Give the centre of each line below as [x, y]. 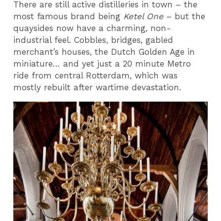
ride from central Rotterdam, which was [96, 76]
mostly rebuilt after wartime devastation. [97, 88]
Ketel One [144, 17]
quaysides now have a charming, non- [92, 28]
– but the [184, 17]
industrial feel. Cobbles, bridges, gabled [93, 40]
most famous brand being [69, 17]
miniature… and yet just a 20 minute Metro [102, 64]
